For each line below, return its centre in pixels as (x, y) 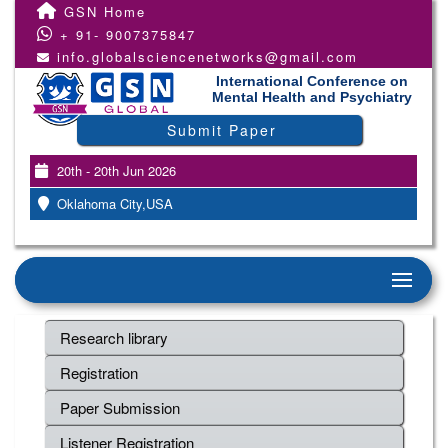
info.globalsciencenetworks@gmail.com (207, 56)
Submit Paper (221, 130)
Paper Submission (120, 407)
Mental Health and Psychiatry (311, 97)
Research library (114, 337)
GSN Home (102, 11)
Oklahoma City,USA (113, 203)
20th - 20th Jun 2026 (114, 170)
